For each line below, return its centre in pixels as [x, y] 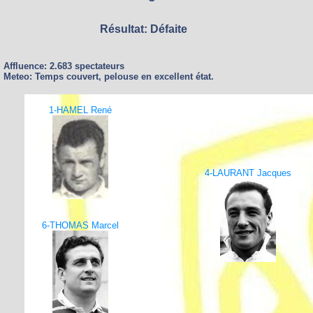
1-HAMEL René [80, 110]
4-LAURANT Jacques [248, 173]
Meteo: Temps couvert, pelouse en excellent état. [109, 77]
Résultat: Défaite [144, 29]
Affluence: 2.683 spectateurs [64, 66]
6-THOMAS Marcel [80, 225]
